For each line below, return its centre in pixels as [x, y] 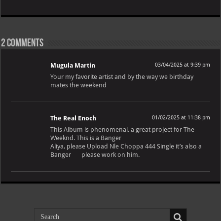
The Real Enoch [74, 118]
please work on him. [110, 155]
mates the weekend [79, 85]
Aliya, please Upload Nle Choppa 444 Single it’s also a [126, 147]
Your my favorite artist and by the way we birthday [122, 77]
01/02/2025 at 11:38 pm [181, 118]
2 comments [22, 44]
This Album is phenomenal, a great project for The [123, 130]
